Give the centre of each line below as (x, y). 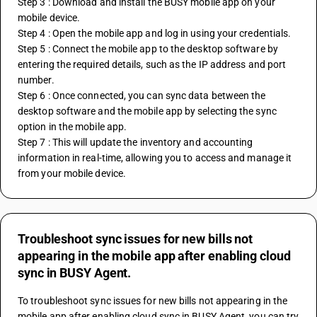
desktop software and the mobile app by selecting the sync (147, 111)
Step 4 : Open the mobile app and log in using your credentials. (155, 33)
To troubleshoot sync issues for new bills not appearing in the (153, 301)
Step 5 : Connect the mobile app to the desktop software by (148, 49)
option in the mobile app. (73, 127)
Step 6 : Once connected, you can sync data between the (142, 96)
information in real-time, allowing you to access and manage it (155, 158)
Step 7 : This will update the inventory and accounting (136, 142)
